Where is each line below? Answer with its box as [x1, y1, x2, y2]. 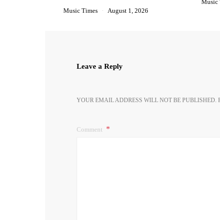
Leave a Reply [77, 62, 123, 70]
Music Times [63, 7, 98, 14]
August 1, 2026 [107, 7, 148, 14]
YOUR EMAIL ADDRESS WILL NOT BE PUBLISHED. [77, 97, 217, 104]
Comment [77, 126, 104, 133]
